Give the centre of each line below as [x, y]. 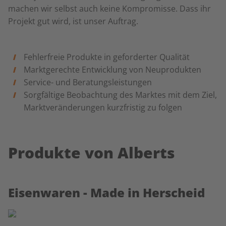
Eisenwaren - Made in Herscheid [106, 192]
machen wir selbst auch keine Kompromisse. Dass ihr [109, 9]
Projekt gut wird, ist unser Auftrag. [73, 21]
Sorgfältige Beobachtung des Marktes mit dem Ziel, [120, 95]
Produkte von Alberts [92, 153]
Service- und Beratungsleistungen [88, 82]
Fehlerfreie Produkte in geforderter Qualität [106, 57]
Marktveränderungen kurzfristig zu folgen [103, 107]
